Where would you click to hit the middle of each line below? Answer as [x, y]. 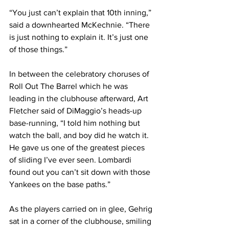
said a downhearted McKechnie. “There [81, 25]
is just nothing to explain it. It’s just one [80, 37]
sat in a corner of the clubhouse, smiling [81, 221]
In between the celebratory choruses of [80, 74]
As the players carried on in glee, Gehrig [82, 209]
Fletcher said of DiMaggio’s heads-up [76, 111]
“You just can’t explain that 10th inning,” [81, 13]
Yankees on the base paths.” [60, 184]
